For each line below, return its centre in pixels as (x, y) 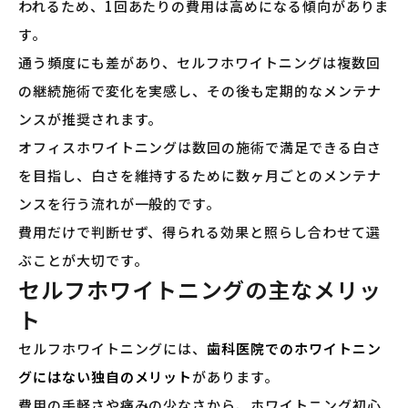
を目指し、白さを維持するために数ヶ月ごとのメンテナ (200, 175)
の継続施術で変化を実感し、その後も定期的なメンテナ (200, 90)
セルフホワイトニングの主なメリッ (200, 289)
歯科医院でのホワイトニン (294, 348)
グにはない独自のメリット (106, 376)
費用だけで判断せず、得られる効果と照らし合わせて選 (199, 231)
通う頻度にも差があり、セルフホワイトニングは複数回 (199, 62)
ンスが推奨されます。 (91, 118)
